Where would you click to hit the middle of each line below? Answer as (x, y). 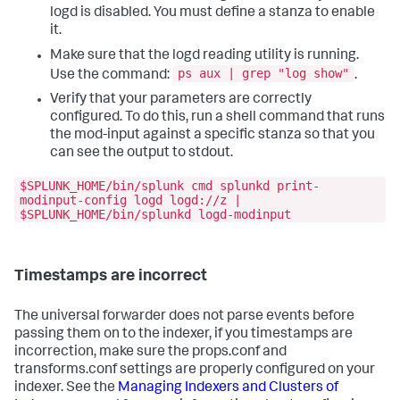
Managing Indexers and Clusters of (228, 388)
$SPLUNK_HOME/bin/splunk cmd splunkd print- (170, 185)
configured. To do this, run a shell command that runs (217, 118)
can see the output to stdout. (142, 154)
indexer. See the (66, 388)
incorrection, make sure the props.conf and (150, 352)
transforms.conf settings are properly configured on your (195, 370)
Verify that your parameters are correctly (181, 100)
